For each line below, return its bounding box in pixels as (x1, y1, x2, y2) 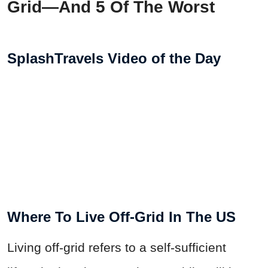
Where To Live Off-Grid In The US (7, 208, 236, 225)
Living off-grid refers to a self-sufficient (7, 240, 226, 254)
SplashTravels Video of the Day (7, 50, 221, 66)
